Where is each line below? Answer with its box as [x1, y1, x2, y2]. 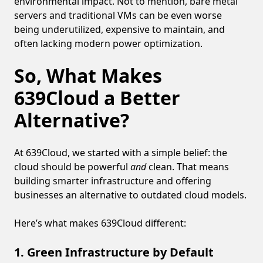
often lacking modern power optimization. [14, 36, 203, 50]
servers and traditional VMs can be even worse [14, 8, 222, 22]
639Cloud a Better [14, 85, 180, 110]
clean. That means [146, 160, 229, 173]
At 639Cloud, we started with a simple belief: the [14, 146, 227, 159]
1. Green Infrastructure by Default [14, 244, 214, 260]
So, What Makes [14, 62, 162, 88]
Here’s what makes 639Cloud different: [14, 216, 186, 230]
